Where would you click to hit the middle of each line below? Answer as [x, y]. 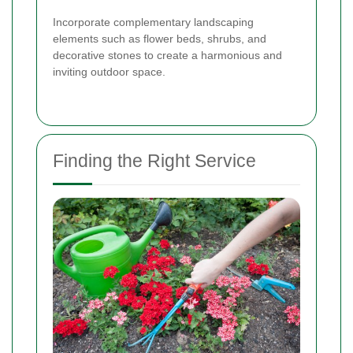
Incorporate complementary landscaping [153, 22]
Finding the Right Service [154, 160]
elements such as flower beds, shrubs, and [160, 38]
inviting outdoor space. [109, 71]
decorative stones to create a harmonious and [167, 55]
